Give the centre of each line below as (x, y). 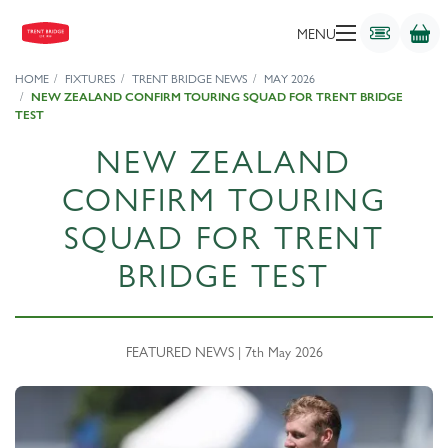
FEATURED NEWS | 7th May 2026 (224, 351)
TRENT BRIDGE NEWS (190, 79)
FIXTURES (90, 79)
